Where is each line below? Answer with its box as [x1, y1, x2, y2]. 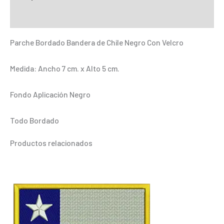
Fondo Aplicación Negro [10, 89, 90, 99]
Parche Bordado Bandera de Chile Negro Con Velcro [10, 37, 183, 47]
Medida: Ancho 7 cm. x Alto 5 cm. [10, 63, 119, 73]
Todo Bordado [10, 115, 59, 125]
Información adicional [10, 12, 83, 22]
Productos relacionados [10, 138, 92, 148]
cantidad [9, 58, 39, 68]
